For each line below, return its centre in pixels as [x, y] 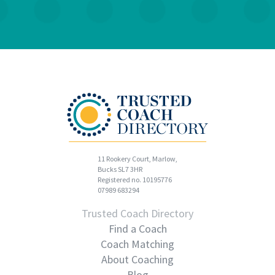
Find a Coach [137, 229]
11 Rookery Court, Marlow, [137, 159]
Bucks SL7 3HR [120, 169]
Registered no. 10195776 [135, 180]
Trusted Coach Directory [137, 214]
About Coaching [137, 260]
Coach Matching [137, 244]
